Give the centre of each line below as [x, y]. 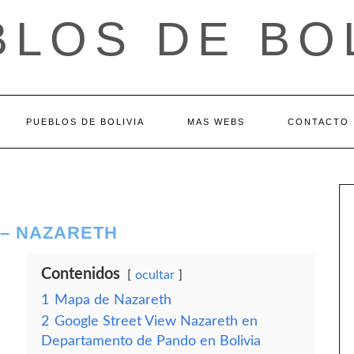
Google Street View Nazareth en [156, 321]
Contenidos [81, 274]
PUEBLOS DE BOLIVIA [85, 122]
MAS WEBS [216, 122]
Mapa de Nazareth [113, 300]
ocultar [155, 275]
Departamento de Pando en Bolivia [151, 341]
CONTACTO [318, 122]
